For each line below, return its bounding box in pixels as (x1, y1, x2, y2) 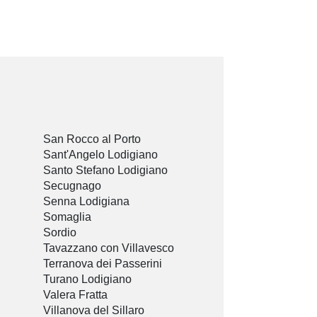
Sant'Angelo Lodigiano (43, 149, 158, 161)
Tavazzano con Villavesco (43, 242, 174, 255)
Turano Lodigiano (43, 273, 132, 286)
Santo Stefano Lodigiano (43, 164, 168, 177)
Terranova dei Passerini (43, 258, 162, 270)
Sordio (43, 226, 76, 239)
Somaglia (43, 211, 91, 224)
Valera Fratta (43, 289, 108, 301)
